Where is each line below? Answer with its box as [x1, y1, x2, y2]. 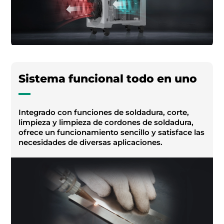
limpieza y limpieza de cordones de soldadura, [18, 117, 194, 127]
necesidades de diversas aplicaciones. [18, 137, 163, 147]
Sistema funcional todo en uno [18, 72, 197, 86]
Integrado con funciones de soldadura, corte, [18, 107, 189, 117]
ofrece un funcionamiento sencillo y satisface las [18, 127, 205, 137]
